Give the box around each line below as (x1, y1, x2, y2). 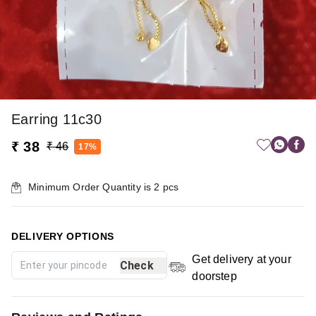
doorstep (192, 270, 237, 283)
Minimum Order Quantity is (28, 181, 154, 193)
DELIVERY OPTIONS (11, 231, 115, 243)
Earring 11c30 (11, 111, 102, 128)
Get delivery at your (192, 253, 291, 266)
